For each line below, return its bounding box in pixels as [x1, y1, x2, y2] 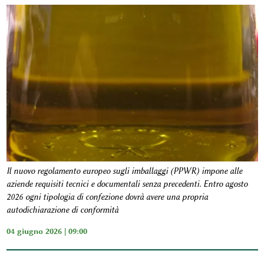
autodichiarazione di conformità [6, 205, 118, 216]
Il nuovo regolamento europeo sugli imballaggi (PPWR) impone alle [6, 166, 242, 177]
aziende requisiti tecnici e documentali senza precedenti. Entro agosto [6, 179, 247, 190]
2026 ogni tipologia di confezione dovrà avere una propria [6, 192, 208, 203]
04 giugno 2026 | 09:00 [6, 226, 87, 236]
